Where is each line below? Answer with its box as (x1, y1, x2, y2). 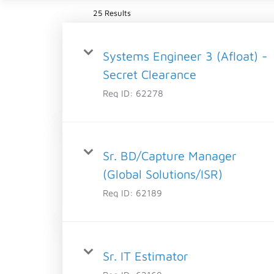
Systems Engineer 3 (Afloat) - (103, 48, 267, 63)
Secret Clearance (103, 67, 196, 81)
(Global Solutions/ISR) (103, 166, 223, 181)
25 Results (93, 7, 131, 18)
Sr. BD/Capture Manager (103, 148, 237, 163)
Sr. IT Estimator (103, 248, 188, 263)
